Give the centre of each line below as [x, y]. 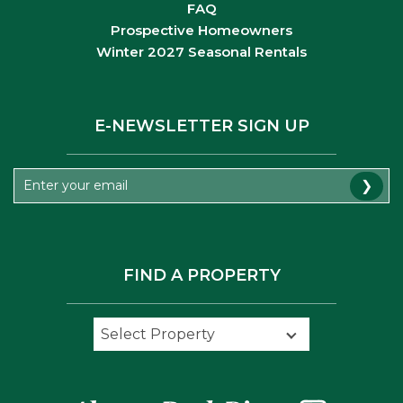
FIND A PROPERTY [201, 276]
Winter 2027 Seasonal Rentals [201, 52]
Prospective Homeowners [201, 31]
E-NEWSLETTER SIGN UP [201, 126]
